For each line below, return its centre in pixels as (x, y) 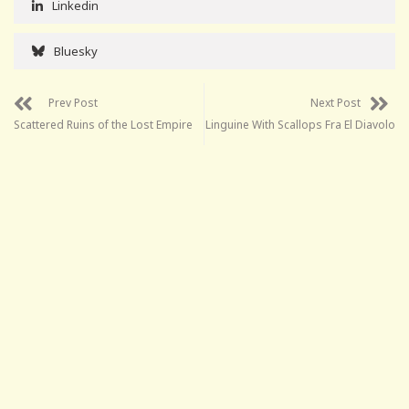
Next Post (336, 102)
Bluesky (76, 51)
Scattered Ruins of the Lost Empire (103, 124)
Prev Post (73, 102)
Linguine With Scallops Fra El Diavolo (300, 124)
